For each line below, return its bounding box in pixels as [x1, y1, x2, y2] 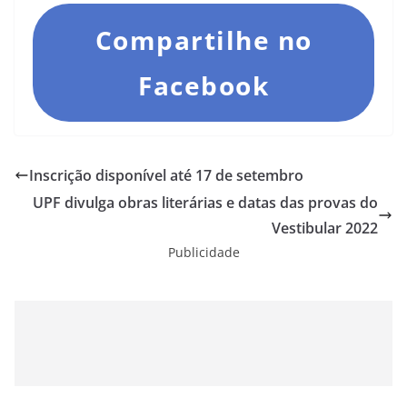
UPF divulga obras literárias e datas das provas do [33, 193, 378, 213]
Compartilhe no [94, 23, 313, 57]
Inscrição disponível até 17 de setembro [29, 165, 303, 185]
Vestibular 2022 [272, 218, 378, 238]
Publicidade [167, 243, 240, 261]
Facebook [138, 68, 269, 103]
